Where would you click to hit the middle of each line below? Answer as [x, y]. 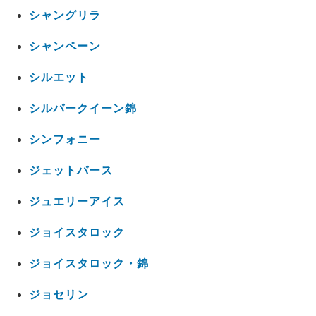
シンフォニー [65, 140]
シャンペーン [65, 47]
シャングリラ [65, 16]
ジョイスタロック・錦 [89, 264]
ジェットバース [71, 171]
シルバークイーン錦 [83, 109]
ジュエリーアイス [77, 202]
